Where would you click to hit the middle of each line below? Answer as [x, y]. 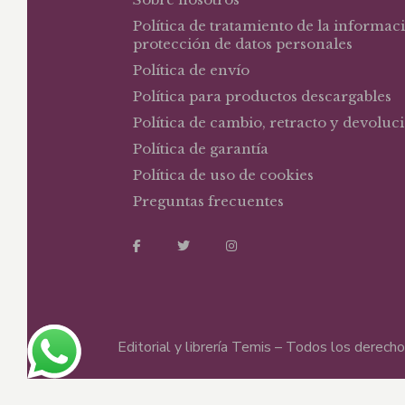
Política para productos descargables [262, 96]
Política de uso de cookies [223, 175]
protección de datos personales [243, 44]
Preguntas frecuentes [208, 201]
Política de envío [191, 70]
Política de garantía [201, 149]
